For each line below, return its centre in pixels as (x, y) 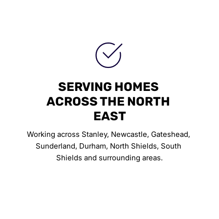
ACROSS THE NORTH (108, 102)
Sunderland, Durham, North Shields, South (109, 146)
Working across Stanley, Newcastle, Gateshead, (109, 134)
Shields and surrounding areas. (109, 158)
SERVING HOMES (109, 87)
